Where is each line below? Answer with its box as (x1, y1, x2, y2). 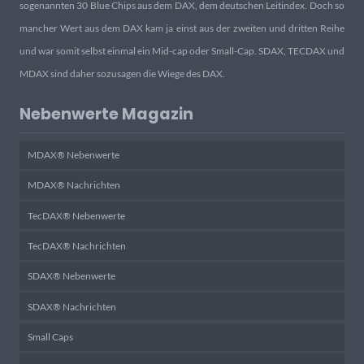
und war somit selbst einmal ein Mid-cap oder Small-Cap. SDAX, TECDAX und (19, 45, 344, 58)
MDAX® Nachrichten (27, 179, 120, 192)
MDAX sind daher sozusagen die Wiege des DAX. (19, 67, 225, 80)
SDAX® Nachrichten (27, 300, 116, 313)
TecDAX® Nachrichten (27, 240, 126, 253)
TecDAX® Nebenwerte (27, 209, 125, 222)
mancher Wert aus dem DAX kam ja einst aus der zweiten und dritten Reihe (19, 22, 344, 35)
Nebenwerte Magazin (19, 103, 193, 126)
